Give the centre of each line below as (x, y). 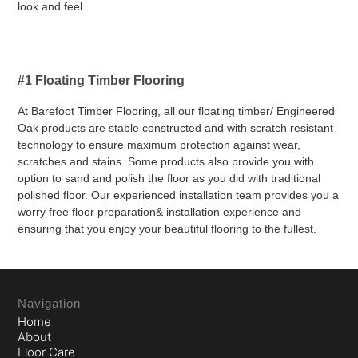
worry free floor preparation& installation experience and (160, 212)
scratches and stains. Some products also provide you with (166, 161)
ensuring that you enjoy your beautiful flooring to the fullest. (167, 229)
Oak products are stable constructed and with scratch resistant (176, 128)
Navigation (50, 303)
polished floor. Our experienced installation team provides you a (179, 195)
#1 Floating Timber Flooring (101, 80)
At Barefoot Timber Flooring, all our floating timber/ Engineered (177, 111)
